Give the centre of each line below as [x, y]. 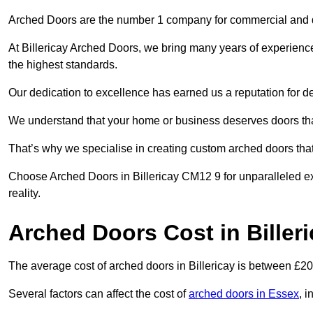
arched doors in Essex [244, 294]
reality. [24, 194]
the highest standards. [63, 65]
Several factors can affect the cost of [99, 294]
